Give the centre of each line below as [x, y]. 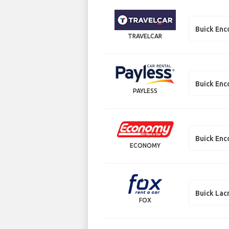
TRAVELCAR [145, 36]
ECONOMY [145, 145]
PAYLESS [145, 91]
